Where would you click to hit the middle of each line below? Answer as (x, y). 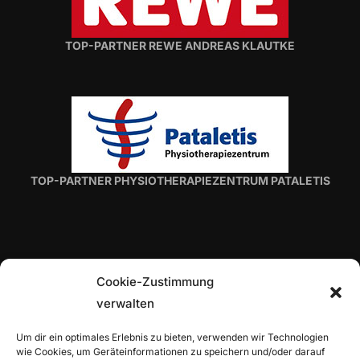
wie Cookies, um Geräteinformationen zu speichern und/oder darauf (170, 352)
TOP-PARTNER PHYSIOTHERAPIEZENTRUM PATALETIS (180, 180)
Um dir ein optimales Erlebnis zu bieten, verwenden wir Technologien (172, 337)
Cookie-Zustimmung (155, 282)
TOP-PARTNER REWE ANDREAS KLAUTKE (180, 45)
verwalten (125, 303)
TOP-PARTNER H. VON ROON (180, 315)
